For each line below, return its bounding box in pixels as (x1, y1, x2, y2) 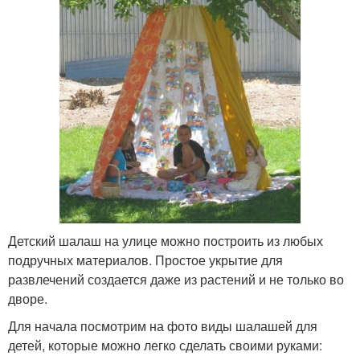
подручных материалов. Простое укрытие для (8, 250, 283, 269)
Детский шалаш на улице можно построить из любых (8, 231, 323, 250)
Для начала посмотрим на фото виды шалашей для (8, 316, 317, 335)
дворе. (8, 288, 47, 308)
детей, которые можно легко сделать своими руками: (8, 335, 322, 354)
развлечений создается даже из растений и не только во (8, 269, 344, 288)
